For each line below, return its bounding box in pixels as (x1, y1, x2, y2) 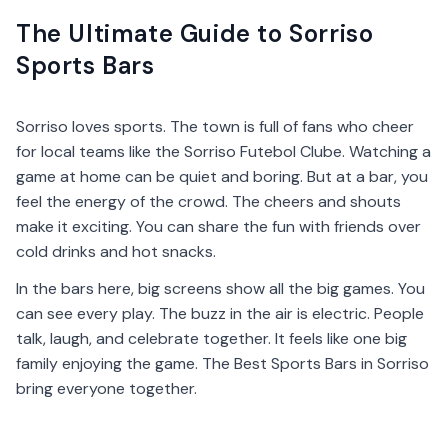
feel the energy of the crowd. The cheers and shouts (16, 191, 401, 212)
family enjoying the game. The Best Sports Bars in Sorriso (16, 353, 429, 374)
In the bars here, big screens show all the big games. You (16, 278, 425, 299)
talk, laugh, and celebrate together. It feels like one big (16, 328, 407, 349)
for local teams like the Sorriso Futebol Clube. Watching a (16, 141, 431, 162)
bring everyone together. (16, 378, 197, 399)
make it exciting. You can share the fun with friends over (16, 216, 421, 237)
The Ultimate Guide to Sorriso (16, 18, 374, 49)
